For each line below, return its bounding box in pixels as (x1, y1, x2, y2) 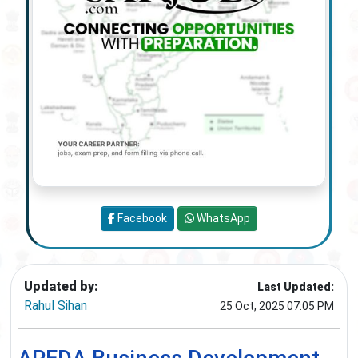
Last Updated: (257, 280, 334, 294)
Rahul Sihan (24, 298, 87, 314)
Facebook (115, 212, 167, 225)
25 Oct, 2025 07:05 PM (220, 300, 334, 313)
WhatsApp (194, 212, 250, 225)
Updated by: (24, 279, 98, 295)
